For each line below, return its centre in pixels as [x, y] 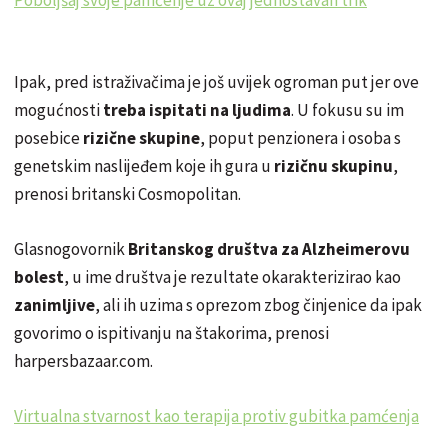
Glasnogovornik [71, 248]
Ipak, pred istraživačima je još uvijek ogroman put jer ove [216, 81]
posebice [48, 137]
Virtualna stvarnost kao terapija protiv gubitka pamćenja [216, 415]
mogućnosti [58, 109]
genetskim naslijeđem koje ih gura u [144, 165]
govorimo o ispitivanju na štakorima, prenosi [171, 332]
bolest [39, 276]
